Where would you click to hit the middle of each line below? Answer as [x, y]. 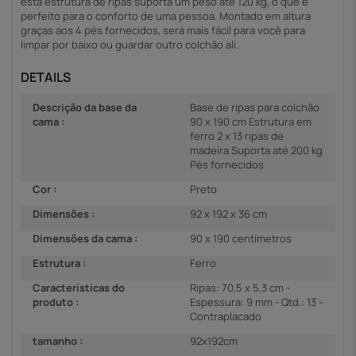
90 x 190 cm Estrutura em [251, 121]
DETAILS [46, 77]
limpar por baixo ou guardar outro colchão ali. [130, 45]
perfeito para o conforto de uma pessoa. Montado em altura [166, 16]
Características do [79, 287]
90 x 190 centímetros [241, 238]
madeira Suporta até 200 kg [256, 150]
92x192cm [214, 341]
